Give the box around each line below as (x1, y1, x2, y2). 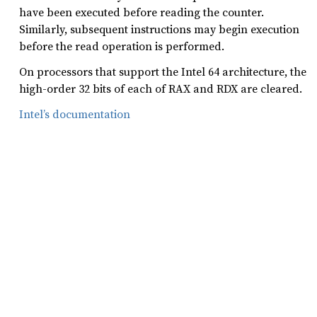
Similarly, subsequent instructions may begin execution (19, 21, 299, 37)
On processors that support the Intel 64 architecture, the (19, 64, 306, 79)
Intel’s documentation (19, 106, 130, 122)
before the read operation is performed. (19, 38, 224, 54)
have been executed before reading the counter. (19, 4, 264, 20)
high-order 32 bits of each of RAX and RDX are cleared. (19, 81, 302, 96)
